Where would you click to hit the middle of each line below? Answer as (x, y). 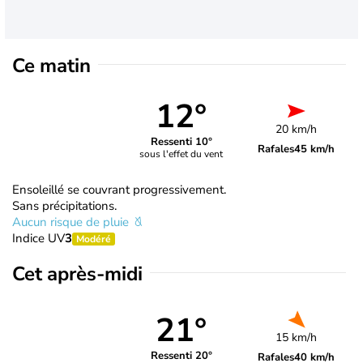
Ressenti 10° (181, 142)
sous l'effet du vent (181, 154)
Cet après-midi (77, 273)
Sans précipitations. (64, 205)
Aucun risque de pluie (72, 222)
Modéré (94, 239)
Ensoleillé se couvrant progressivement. (119, 189)
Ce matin (51, 65)
